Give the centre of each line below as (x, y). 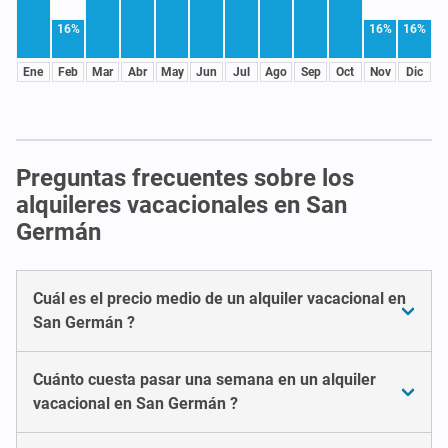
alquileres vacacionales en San (181, 204)
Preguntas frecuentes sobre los (185, 177)
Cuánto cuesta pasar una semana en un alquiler (204, 379)
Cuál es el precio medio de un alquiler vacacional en (219, 298)
